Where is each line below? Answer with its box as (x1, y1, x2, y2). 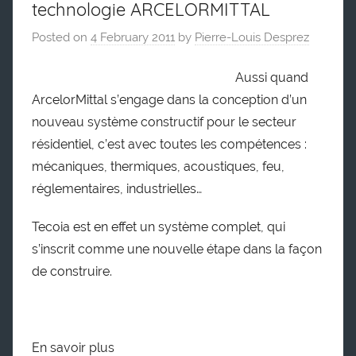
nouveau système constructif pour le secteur (32, 114, 296, 130)
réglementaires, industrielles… (32, 180, 202, 196)
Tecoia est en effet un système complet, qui (32, 219, 285, 234)
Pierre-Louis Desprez (195, 30, 309, 45)
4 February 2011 (91, 30, 175, 45)
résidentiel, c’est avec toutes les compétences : (32, 136, 307, 152)
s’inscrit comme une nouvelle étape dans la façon (32, 241, 322, 257)
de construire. (32, 263, 112, 279)
